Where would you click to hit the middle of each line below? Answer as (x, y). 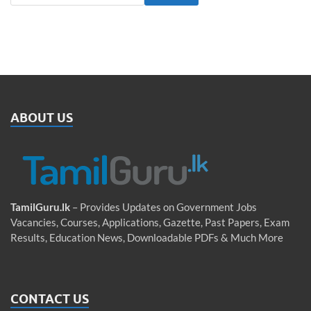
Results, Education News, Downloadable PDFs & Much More (147, 238)
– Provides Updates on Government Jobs (163, 207)
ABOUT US (42, 118)
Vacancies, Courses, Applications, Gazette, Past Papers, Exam (150, 222)
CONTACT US (50, 299)
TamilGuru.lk (40, 207)
